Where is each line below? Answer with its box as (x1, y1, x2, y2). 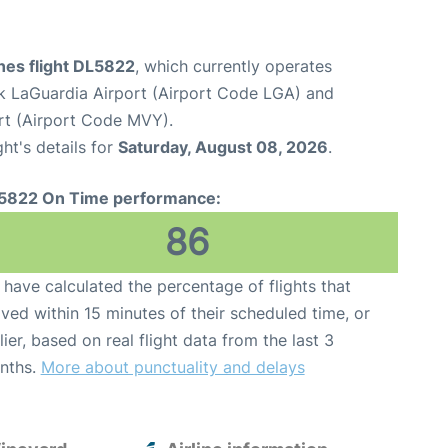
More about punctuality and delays (40, 357, 305, 378)
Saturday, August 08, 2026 (118, 137, 328, 158)
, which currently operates (135, 56, 332, 77)
